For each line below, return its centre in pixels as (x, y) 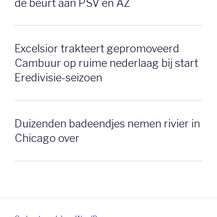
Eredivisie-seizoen (58, 78)
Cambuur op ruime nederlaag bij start (106, 63)
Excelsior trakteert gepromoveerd (97, 49)
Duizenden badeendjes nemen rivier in (107, 124)
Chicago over (47, 138)
